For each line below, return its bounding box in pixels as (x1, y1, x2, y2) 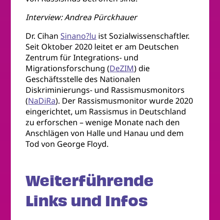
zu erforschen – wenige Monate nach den (26, 117, 180, 128)
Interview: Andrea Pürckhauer (26, 12, 137, 23)
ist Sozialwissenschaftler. (96, 30, 190, 42)
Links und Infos (26, 191, 148, 212)
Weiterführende (26, 170, 154, 192)
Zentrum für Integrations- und (26, 52, 139, 63)
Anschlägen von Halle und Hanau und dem (26, 128, 184, 139)
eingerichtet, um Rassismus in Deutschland (26, 106, 187, 117)
